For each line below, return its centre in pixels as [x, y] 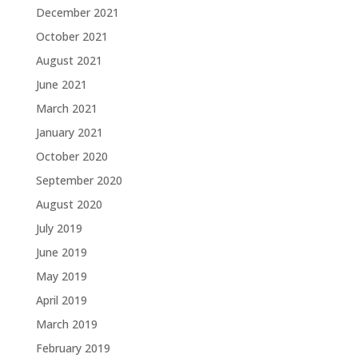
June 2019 [61, 252]
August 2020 [69, 204]
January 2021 [69, 132]
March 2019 [66, 324]
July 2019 [59, 228]
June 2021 [61, 84]
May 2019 [61, 276]
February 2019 [73, 348]
